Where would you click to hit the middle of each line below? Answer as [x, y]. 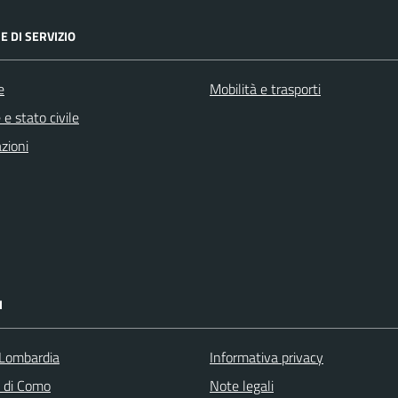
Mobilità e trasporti [265, 89]
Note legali [242, 386]
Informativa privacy [267, 357]
